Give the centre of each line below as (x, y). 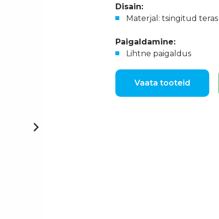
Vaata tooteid (162, 83)
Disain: (129, 7)
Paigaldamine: (145, 42)
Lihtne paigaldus (159, 54)
